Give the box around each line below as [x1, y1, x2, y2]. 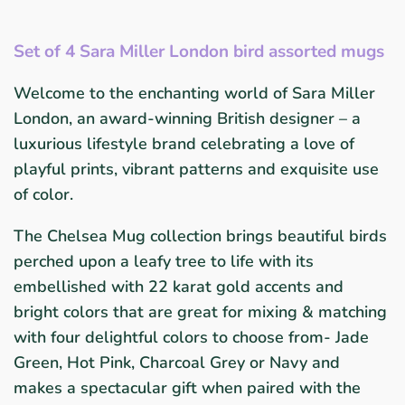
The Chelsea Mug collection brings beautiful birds [14, 225, 387, 248]
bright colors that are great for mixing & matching [14, 301, 387, 324]
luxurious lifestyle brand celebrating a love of [14, 133, 354, 155]
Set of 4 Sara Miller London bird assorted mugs [14, 40, 384, 64]
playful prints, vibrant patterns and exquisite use [14, 158, 379, 181]
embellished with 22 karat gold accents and [14, 276, 344, 298]
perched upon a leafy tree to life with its [14, 250, 314, 273]
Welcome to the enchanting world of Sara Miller [14, 82, 375, 105]
